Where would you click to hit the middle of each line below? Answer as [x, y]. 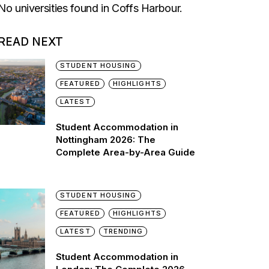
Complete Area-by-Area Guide [125, 152]
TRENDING [123, 231]
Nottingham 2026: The [106, 140]
